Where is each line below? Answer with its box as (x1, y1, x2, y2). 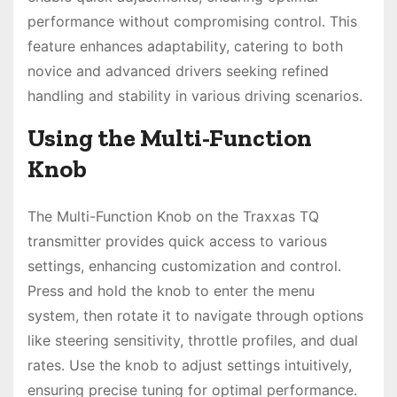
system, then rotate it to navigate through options (27, 306, 363, 324)
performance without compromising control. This (27, 12, 357, 30)
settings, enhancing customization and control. (27, 256, 341, 275)
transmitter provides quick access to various (27, 231, 327, 250)
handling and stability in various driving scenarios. (27, 86, 362, 105)
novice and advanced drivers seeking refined (27, 61, 329, 80)
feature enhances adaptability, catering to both (27, 36, 343, 55)
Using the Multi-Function (27, 122, 312, 152)
